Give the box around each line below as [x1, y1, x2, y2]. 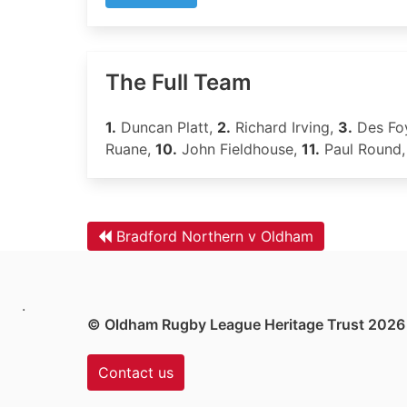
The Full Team [105, 69, 252, 95]
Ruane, [105, 140, 155, 158]
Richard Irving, [231, 118, 338, 136]
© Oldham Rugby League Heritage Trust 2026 [87, 315, 405, 333]
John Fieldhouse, [177, 140, 302, 158]
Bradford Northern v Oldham [116, 227, 313, 245]
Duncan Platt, [116, 118, 217, 136]
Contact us [98, 363, 174, 382]
